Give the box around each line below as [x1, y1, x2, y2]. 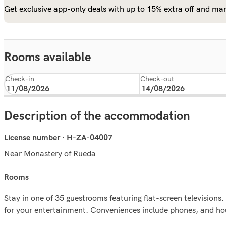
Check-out [140, 74, 174, 83]
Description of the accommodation [4, 108, 190, 123]
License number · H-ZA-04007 [4, 133, 112, 143]
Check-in [5, 74, 34, 83]
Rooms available [4, 50, 91, 65]
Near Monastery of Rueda [4, 148, 96, 158]
